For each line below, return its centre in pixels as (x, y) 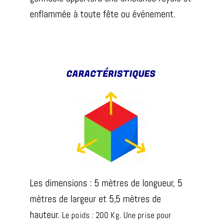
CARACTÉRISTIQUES (111, 74)
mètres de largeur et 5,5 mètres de (95, 198)
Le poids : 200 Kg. (93, 215)
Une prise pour (147, 215)
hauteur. (46, 214)
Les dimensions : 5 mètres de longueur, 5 (106, 183)
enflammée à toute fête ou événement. (103, 14)
